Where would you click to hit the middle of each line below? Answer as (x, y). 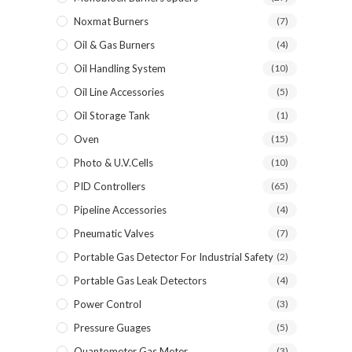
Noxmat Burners (111, 21)
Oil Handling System (120, 68)
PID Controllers (110, 186)
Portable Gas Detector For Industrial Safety (174, 257)
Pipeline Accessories (120, 210)
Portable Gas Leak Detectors (140, 280)
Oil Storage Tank (112, 115)
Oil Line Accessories (119, 92)
